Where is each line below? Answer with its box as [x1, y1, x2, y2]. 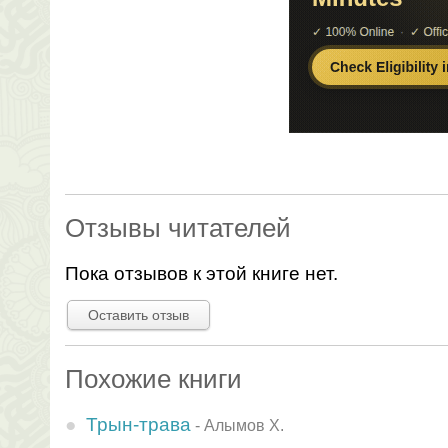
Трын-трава [86, 413, 191, 435]
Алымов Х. [204, 416, 284, 434]
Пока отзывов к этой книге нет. [65, 262, 338, 284]
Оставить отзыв [88, 307, 189, 323]
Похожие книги [65, 365, 242, 393]
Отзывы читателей [65, 214, 291, 242]
